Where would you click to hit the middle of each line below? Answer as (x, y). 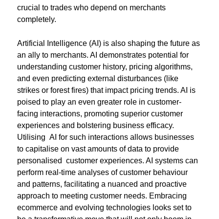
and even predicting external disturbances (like (98, 79)
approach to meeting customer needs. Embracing (102, 196)
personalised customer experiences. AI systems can (108, 161)
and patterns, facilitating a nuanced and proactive (102, 184)
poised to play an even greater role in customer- (99, 102)
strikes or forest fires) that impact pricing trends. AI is (106, 90)
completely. (37, 20)
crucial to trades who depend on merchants (91, 8)
